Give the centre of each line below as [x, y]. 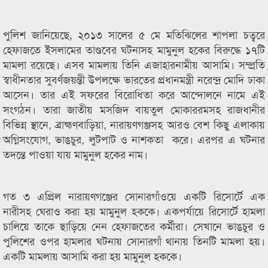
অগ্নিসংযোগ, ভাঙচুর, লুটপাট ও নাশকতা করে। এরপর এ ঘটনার [134, 139]
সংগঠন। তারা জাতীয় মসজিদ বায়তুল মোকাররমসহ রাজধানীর [134, 109]
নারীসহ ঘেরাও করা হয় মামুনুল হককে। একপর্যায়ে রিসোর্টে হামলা [134, 211]
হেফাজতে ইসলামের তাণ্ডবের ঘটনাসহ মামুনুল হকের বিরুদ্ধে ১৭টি [134, 49]
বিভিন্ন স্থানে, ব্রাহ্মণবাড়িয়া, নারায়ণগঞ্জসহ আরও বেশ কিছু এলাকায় [134, 124]
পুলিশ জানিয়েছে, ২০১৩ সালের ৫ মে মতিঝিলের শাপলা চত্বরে [134, 34]
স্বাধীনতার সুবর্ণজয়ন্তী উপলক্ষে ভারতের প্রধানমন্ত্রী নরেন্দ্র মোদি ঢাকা [134, 79]
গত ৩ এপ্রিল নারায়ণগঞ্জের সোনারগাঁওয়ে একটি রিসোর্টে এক [134, 196]
